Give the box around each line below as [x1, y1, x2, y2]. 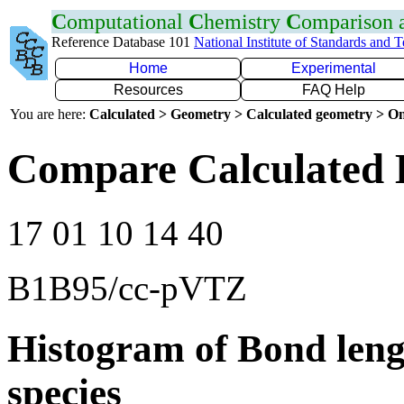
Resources [113, 82, 183, 97]
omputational [67, 10, 188, 33]
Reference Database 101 [51, 34, 194, 50]
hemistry [204, 10, 286, 33]
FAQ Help [302, 82, 365, 97]
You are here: [10, 106, 89, 122]
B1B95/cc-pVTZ [7, 268, 247, 308]
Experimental [291, 60, 376, 76]
